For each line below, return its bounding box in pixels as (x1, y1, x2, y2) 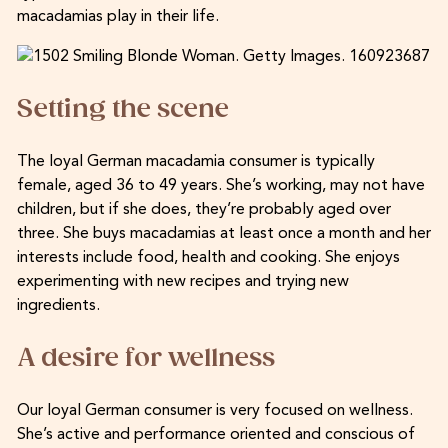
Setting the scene (16, 94, 229, 124)
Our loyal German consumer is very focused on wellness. (16, 402, 413, 419)
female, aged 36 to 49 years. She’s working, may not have (16, 177, 425, 194)
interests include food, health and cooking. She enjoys (16, 249, 400, 266)
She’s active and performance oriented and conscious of (16, 426, 415, 443)
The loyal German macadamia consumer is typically (16, 153, 375, 170)
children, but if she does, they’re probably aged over (16, 201, 391, 218)
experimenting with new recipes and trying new (16, 273, 349, 290)
